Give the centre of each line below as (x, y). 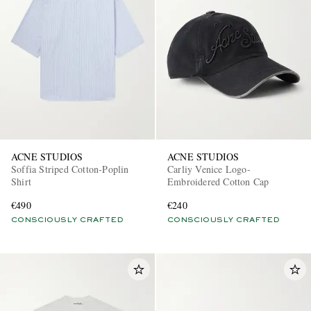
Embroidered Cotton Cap (218, 182)
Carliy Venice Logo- (209, 169)
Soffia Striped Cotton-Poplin (70, 169)
